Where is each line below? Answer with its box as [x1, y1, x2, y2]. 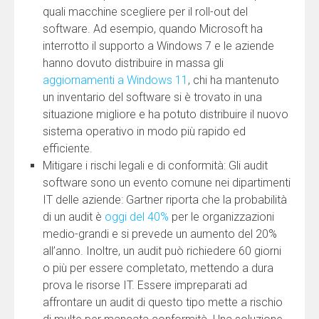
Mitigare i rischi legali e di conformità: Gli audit [43, 159, 268, 173]
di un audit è [43, 210, 105, 224]
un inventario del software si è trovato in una [43, 90, 262, 105]
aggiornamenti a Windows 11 [43, 73, 188, 88]
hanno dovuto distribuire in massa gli [43, 56, 224, 70]
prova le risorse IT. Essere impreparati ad [43, 278, 247, 293]
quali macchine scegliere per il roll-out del [43, 5, 248, 19]
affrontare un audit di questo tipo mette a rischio [43, 296, 283, 310]
